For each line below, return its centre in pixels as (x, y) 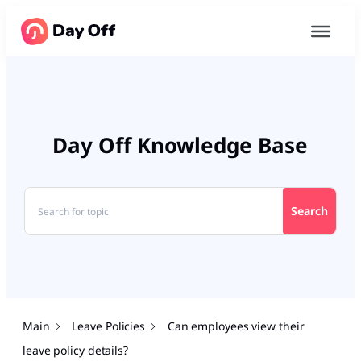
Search (310, 211)
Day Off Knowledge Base (180, 145)
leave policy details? (75, 351)
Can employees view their (236, 326)
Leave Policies (109, 326)
